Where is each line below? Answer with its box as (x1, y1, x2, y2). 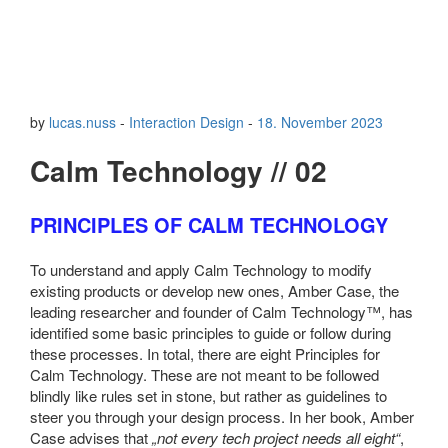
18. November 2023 (257, 112, 383, 132)
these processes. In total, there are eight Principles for (30, 342, 380, 364)
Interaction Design (129, 112, 244, 132)
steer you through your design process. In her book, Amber (30, 405, 414, 427)
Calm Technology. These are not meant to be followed (30, 363, 379, 385)
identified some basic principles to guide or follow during (30, 321, 391, 343)
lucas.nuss (49, 112, 116, 132)
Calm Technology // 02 (30, 149, 327, 191)
